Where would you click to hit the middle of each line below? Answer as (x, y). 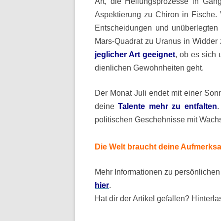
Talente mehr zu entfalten (167, 106)
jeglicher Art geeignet (135, 55)
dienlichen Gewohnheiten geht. (149, 68)
